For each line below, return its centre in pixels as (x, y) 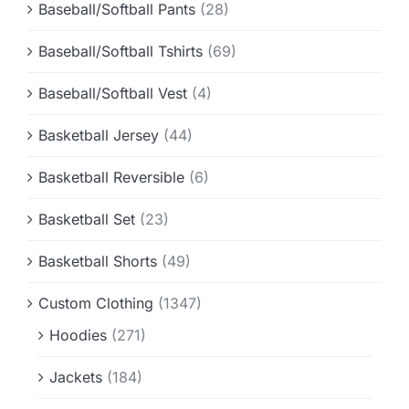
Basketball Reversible (111, 177)
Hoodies (78, 335)
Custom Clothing (95, 303)
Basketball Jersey (98, 135)
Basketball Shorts (97, 261)
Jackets (75, 377)
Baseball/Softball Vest (112, 93)
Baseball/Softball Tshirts (120, 51)
